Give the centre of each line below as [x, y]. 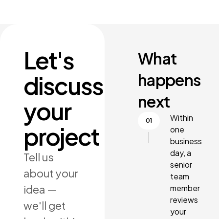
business [186, 141]
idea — [40, 189]
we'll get [44, 205]
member [185, 188]
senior [181, 164]
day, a [181, 153]
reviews [184, 199]
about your [51, 173]
